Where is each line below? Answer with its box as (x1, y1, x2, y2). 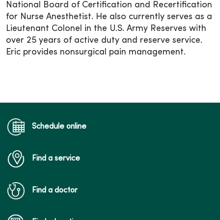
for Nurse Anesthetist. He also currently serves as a (6, 12, 212, 21)
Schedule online (32, 122, 86, 131)
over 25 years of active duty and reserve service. (6, 36, 202, 45)
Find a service (32, 154, 80, 163)
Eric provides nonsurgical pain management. (6, 48, 186, 56)
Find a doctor (32, 186, 78, 194)
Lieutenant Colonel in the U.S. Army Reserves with (6, 24, 206, 33)
